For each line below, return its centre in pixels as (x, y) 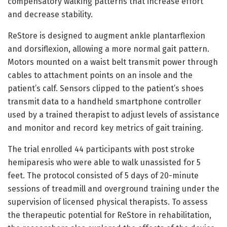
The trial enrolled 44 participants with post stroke (101, 149)
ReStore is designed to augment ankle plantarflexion (106, 35)
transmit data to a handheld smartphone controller (104, 101)
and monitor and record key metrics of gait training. (105, 128)
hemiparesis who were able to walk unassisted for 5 (104, 162)
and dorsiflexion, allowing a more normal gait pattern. (108, 49)
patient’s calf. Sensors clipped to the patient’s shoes (106, 88)
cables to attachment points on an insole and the (100, 75)
